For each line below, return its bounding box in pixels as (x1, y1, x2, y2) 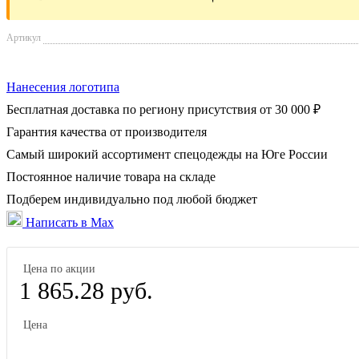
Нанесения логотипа (6, 79, 119, 94)
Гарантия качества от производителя (6, 124, 207, 139)
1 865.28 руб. (19, 276, 153, 304)
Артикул (6, 31, 41, 43)
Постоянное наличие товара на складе (6, 169, 216, 184)
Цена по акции (23, 262, 95, 275)
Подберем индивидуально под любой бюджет (6, 192, 257, 206)
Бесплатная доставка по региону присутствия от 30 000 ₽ (6, 102, 321, 116)
